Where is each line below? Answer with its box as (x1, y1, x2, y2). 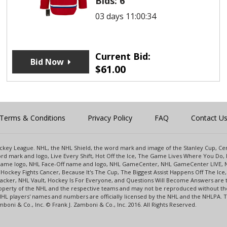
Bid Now (30, 56, 64, 67)
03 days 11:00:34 (95, 10, 156, 22)
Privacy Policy (88, 112, 132, 123)
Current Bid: (95, 50, 150, 62)
